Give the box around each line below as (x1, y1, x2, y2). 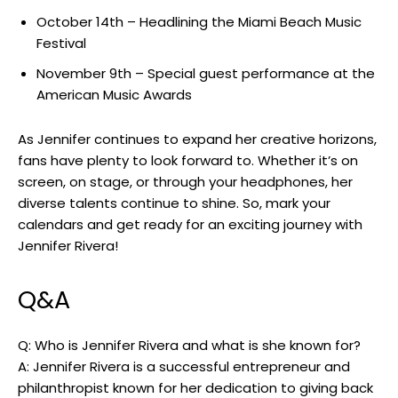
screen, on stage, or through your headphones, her (18, 171, 353, 191)
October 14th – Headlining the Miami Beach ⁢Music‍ (36, 12, 362, 31)
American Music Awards (36, 84, 192, 104)
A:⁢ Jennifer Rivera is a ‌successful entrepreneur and (18, 356, 350, 376)
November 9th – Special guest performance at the (36, 63, 375, 83)
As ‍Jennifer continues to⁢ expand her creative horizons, (18, 129, 377, 148)
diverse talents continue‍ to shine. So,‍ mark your (18, 193, 330, 212)
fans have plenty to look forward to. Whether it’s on (18, 150, 358, 170)
